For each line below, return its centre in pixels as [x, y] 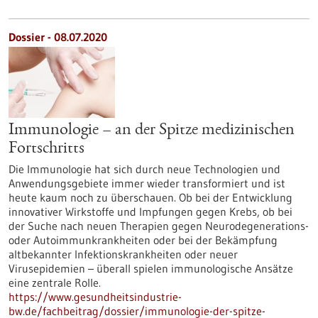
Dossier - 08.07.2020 [58, 37]
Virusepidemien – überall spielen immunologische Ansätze [151, 268]
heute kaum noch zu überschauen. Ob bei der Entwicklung [150, 197]
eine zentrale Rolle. [55, 283]
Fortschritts [46, 149]
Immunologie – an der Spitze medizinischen [152, 131]
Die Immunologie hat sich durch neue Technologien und [144, 169]
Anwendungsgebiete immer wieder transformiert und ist [147, 183]
